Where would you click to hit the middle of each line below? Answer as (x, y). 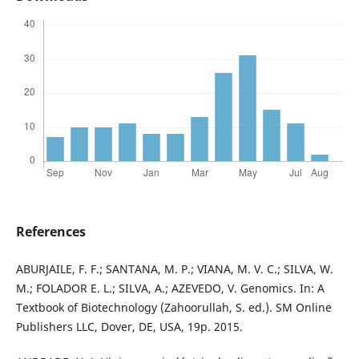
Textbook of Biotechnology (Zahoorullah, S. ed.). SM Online (173, 308)
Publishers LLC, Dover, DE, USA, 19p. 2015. (129, 327)
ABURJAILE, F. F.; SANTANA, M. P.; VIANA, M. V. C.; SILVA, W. (174, 269)
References (50, 232)
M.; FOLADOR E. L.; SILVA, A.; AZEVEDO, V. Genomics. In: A (170, 288)
